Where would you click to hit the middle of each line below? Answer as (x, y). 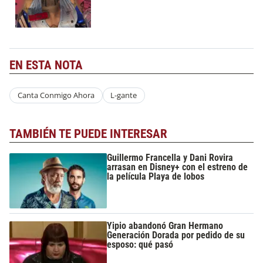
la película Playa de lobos (156, 177)
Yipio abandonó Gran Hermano (165, 225)
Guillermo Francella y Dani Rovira (170, 158)
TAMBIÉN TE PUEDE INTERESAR (88, 134)
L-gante (124, 95)
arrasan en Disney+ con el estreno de (178, 167)
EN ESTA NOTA (46, 65)
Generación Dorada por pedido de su (176, 235)
